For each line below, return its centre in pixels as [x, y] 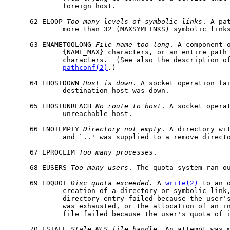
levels [116, 21]
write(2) [182, 183]
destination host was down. [89, 90]
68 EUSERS [40, 167]
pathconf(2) [85, 67]
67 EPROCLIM [44, 152]
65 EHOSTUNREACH [52, 106]
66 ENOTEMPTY [46, 129]
